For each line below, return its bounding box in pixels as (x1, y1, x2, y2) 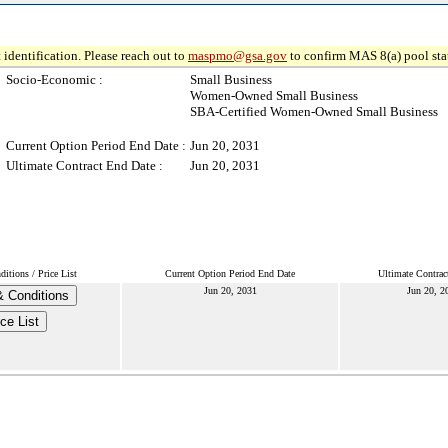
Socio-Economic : (6, 72, 103, 87)
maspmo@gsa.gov (188, 48, 287, 63)
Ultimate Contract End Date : (6, 158, 163, 173)
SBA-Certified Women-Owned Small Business (190, 104, 438, 119)
